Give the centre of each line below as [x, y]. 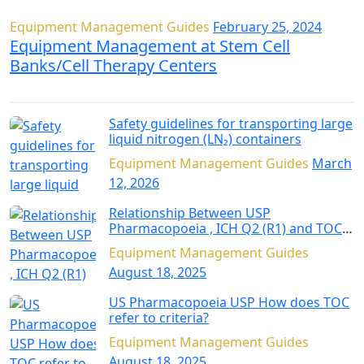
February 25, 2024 [267, 27]
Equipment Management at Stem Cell [150, 46]
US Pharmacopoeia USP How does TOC [184, 303]
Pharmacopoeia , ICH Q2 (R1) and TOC [225, 229]
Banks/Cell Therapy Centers [113, 66]
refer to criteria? [159, 318]
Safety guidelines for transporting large [231, 124]
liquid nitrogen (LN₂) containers [205, 139]
